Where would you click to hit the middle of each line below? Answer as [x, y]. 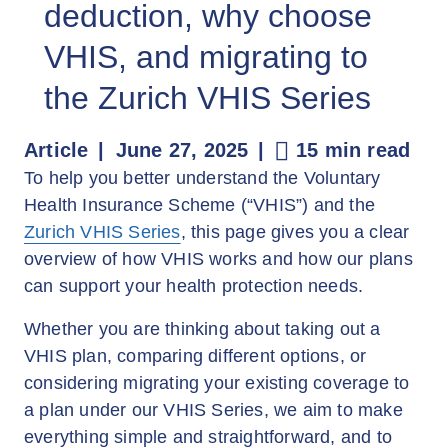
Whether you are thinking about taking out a [202, 329]
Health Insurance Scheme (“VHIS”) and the [200, 205]
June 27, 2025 [182, 150]
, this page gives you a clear [295, 232]
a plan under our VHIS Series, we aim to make [213, 410]
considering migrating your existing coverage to [217, 383]
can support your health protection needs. [194, 286]
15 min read [353, 150]
